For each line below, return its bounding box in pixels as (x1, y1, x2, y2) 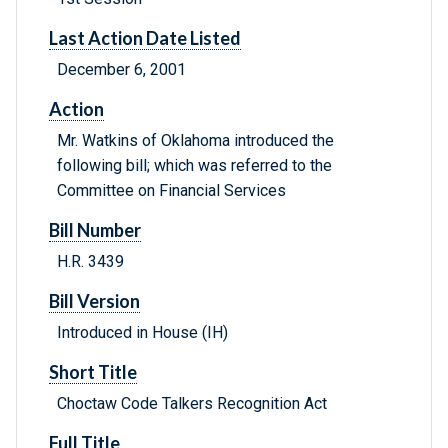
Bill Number (49, 219, 141, 242)
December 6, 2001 (57, 60, 186, 80)
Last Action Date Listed (49, 27, 241, 50)
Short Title (49, 361, 137, 384)
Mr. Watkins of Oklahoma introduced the (57, 131, 334, 151)
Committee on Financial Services (57, 181, 286, 201)
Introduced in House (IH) (57, 323, 228, 343)
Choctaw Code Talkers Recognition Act (57, 394, 327, 414)
